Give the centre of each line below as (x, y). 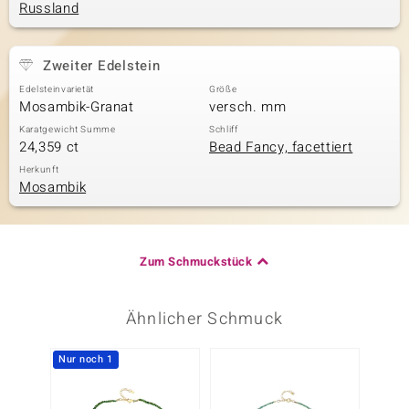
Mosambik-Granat (77, 107)
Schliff (224, 130)
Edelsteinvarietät (57, 89)
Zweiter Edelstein (101, 66)
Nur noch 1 (86, 359)
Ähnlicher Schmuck (204, 319)
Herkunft (39, 170)
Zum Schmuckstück (196, 262)
